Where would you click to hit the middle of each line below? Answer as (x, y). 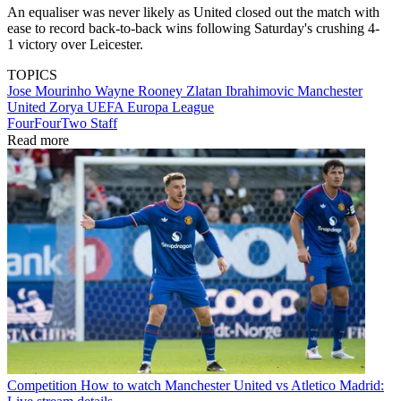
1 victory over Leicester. (75, 44)
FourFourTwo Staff (62, 123)
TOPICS (32, 74)
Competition (42, 386)
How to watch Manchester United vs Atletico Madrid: (232, 386)
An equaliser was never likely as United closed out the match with (193, 12)
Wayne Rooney (141, 90)
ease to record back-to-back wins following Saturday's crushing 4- (193, 28)
